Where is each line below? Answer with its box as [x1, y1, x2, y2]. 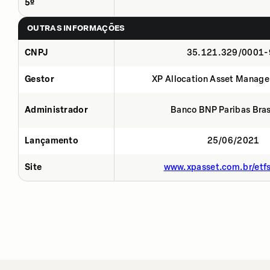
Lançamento [25, 135, 78, 146]
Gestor [25, 74, 54, 84]
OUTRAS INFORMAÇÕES [27, 23, 125, 33]
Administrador [25, 104, 88, 115]
